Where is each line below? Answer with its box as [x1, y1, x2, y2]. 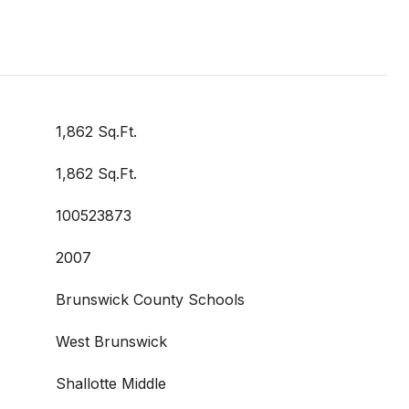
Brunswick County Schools [56, 290, 245, 309]
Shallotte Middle [56, 374, 166, 393]
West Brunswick [56, 332, 167, 351]
